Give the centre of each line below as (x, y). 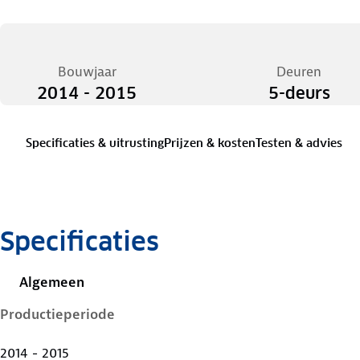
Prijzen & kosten (210, 143)
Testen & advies (299, 143)
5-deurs (299, 93)
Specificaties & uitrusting (95, 143)
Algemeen (52, 282)
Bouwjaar (87, 72)
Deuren (299, 72)
